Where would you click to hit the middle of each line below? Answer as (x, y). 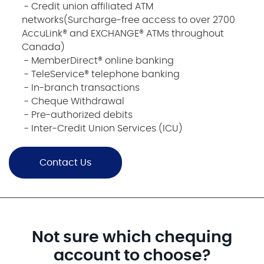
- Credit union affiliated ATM (88, 6)
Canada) (44, 47)
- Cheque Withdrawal (73, 101)
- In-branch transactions (81, 88)
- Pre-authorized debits (77, 115)
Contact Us (65, 162)
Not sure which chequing (132, 238)
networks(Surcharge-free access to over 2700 (129, 20)
